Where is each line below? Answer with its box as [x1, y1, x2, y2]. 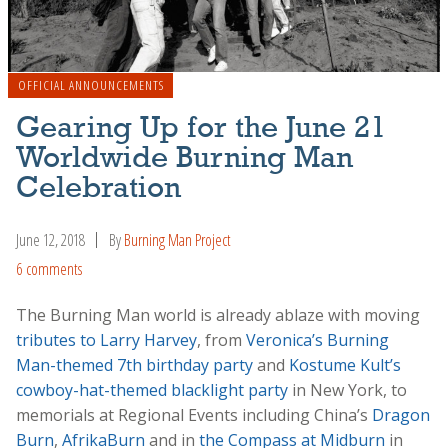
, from [197, 328, 246, 351]
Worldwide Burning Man [16, 144, 353, 175]
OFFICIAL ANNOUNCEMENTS [17, 76, 164, 95]
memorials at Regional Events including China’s [16, 403, 372, 426]
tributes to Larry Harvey [16, 328, 197, 351]
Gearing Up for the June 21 [16, 114, 386, 145]
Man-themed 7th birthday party [16, 353, 253, 376]
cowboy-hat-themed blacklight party [16, 378, 288, 401]
